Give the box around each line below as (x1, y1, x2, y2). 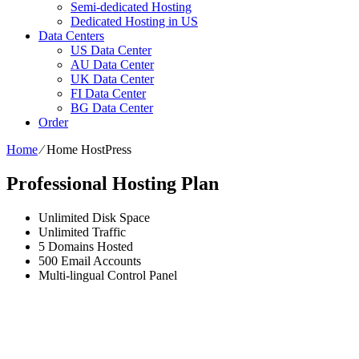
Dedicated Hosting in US (71, 14, 198, 28)
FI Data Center (71, 86, 146, 100)
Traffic (89, 224, 126, 239)
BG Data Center (71, 100, 153, 115)
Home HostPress (46, 142, 131, 156)
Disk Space (89, 210, 150, 224)
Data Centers (38, 28, 104, 42)
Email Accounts (58, 253, 141, 268)
